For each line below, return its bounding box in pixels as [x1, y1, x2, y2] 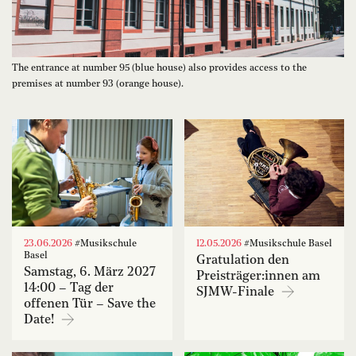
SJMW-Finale [195, 286, 277, 300]
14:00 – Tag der [24, 282, 114, 296]
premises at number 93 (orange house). [12, 79, 184, 90]
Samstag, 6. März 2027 [24, 266, 156, 280]
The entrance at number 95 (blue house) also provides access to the [12, 64, 307, 74]
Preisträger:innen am [195, 270, 320, 284]
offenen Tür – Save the [24, 298, 156, 311]
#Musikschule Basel [241, 239, 332, 250]
